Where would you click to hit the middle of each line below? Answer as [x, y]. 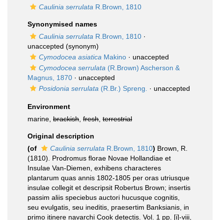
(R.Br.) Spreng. [123, 88]
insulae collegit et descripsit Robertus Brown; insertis [109, 188]
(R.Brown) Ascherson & [143, 68]
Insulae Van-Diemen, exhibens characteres [94, 168]
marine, [40, 119]
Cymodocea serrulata [72, 68]
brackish [66, 119]
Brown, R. [172, 148]
